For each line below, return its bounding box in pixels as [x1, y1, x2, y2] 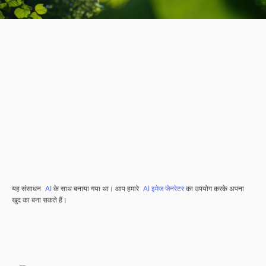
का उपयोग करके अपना [184, 184, 244, 194]
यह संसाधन [12, 184, 43, 194]
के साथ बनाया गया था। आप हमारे [52, 184, 141, 194]
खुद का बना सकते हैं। [12, 195, 67, 205]
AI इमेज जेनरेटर [143, 184, 184, 194]
